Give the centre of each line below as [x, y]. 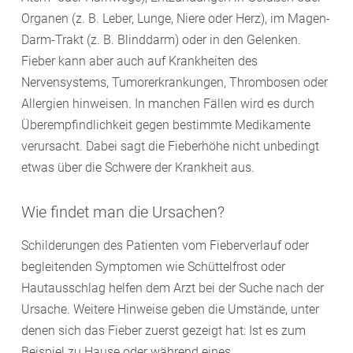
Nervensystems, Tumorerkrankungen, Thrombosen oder [175, 82]
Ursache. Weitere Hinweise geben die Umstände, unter [170, 309]
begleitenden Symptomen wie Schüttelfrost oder [153, 266]
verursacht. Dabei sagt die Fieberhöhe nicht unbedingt [170, 146]
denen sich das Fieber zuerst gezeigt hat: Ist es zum [163, 330]
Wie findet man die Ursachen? [123, 212]
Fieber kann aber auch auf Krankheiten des [139, 61]
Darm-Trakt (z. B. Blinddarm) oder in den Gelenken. [161, 39]
